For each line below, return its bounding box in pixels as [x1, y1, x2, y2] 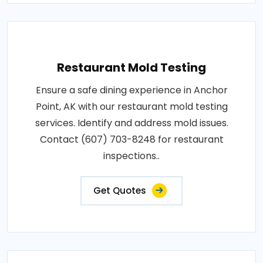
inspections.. [103, 149, 160, 163]
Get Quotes [93, 184, 146, 197]
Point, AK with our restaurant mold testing [35, 100, 228, 113]
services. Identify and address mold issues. [35, 116, 228, 130]
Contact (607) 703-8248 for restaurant [39, 133, 224, 146]
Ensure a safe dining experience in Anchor [35, 83, 228, 97]
